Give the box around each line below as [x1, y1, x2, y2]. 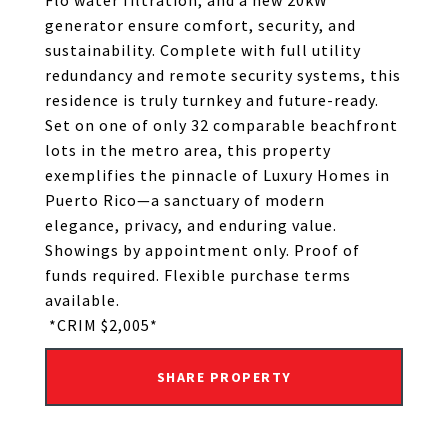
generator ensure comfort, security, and [45, 15, 356, 35]
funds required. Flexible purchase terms [45, 265, 351, 285]
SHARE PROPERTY [156, 368, 292, 386]
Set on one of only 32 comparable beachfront [45, 115, 398, 135]
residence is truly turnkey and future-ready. [45, 90, 379, 110]
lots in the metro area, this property [45, 140, 331, 160]
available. [45, 290, 120, 310]
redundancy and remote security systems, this [45, 65, 401, 85]
